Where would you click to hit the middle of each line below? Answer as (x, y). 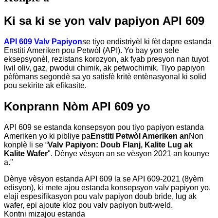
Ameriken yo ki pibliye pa (47, 136)
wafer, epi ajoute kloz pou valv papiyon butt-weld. (88, 205)
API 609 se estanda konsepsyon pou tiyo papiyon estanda (104, 127)
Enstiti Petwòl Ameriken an (140, 136)
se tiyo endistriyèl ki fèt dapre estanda (147, 41)
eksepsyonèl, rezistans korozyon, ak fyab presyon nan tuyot (106, 59)
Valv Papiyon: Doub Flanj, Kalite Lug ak (120, 145)
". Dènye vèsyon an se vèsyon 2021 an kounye (128, 153)
